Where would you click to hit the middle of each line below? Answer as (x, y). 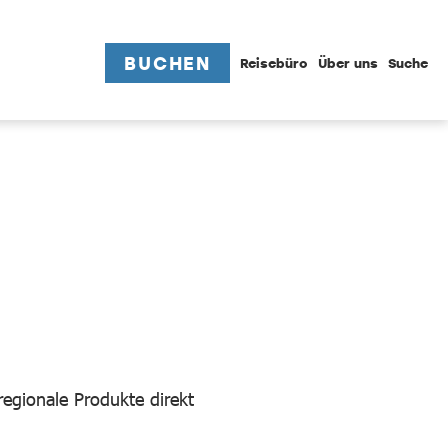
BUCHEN (167, 63)
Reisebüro (274, 63)
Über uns (348, 63)
